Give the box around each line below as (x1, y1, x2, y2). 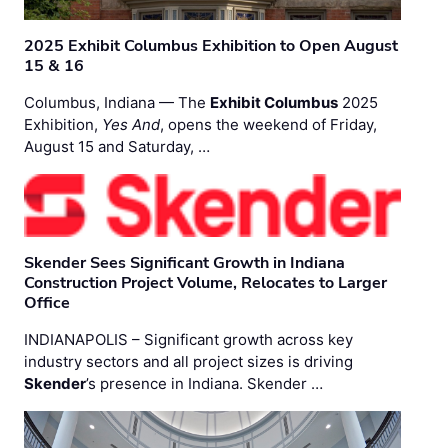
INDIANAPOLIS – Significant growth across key (24, 330, 353, 350)
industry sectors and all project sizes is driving (24, 352, 353, 372)
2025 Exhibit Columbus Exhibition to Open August (24, 35, 398, 58)
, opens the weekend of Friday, (160, 115, 377, 135)
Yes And (102, 115, 160, 135)
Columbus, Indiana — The (24, 93, 210, 113)
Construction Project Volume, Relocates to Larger (24, 272, 387, 295)
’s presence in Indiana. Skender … (86, 374, 323, 394)
